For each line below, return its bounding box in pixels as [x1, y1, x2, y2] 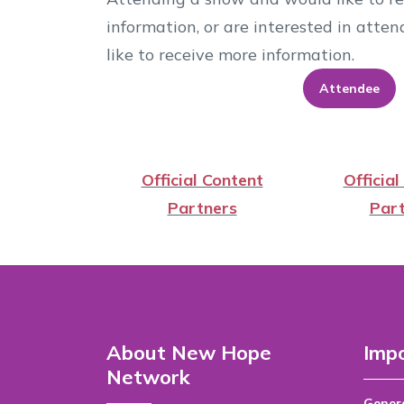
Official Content [141, 170, 263, 190]
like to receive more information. [106, 44, 354, 65]
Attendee [318, 80, 380, 96]
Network [106, 364, 190, 390]
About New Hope [106, 340, 271, 365]
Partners [167, 197, 237, 218]
